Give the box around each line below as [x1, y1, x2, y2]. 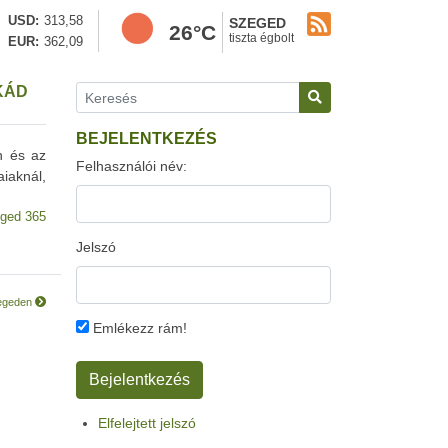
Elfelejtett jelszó [98, 415, 196, 431]
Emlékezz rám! [89, 320, 187, 336]
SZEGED [229, 15, 286, 31]
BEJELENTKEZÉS [76, 130, 217, 147]
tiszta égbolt [229, 31, 294, 45]
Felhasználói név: [76, 158, 187, 174]
